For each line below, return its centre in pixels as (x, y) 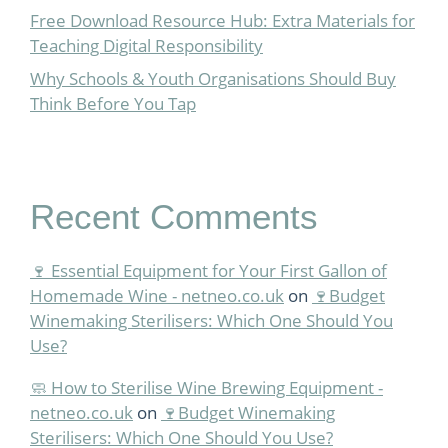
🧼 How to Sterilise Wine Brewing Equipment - (206, 387)
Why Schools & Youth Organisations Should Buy (213, 78)
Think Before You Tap (113, 103)
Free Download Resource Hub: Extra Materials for (222, 20)
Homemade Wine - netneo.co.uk (157, 295)
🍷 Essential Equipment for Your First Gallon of (208, 270)
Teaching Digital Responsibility (146, 45)
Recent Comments (174, 216)
